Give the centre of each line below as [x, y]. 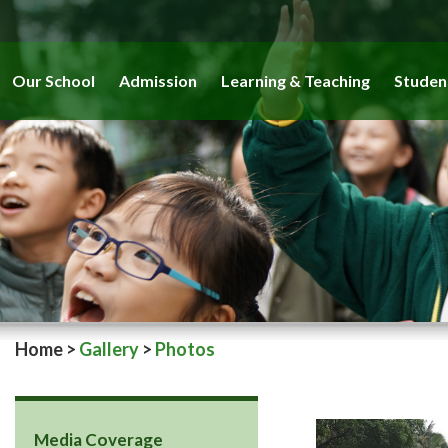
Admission [158, 80]
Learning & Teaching [295, 80]
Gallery [109, 349]
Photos [185, 349]
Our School [53, 80]
